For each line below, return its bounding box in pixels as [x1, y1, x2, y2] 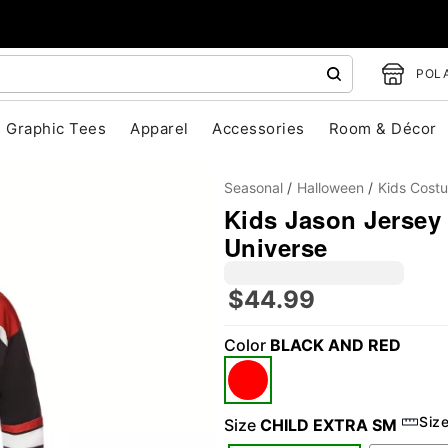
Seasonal [224, 179, 283, 196]
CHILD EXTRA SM [260, 415, 397, 435]
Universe [224, 230, 328, 264]
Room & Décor [328, 119, 437, 138]
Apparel [130, 119, 189, 138]
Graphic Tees [6, 119, 107, 138]
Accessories [212, 119, 305, 138]
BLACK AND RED [270, 335, 401, 355]
